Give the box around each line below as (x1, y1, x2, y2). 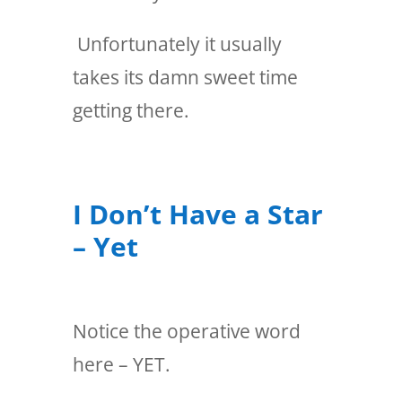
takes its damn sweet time (72, 64, 298, 90)
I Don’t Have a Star (72, 195, 323, 232)
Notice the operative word (72, 318, 301, 344)
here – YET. (72, 351, 170, 377)
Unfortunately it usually (72, 31, 282, 57)
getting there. (72, 97, 189, 123)
